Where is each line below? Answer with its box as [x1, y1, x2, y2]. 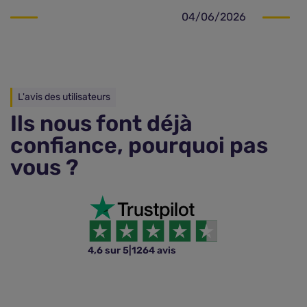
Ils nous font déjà [10, 110, 193, 136]
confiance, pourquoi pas [10, 132, 268, 158]
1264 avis [132, 245, 176, 256]
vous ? [10, 154, 79, 180]
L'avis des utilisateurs [18, 91, 110, 103]
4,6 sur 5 [88, 245, 129, 256]
